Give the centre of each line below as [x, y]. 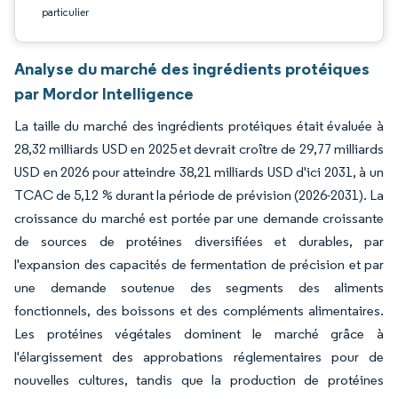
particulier [65, 12]
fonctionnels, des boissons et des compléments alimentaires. [199, 310]
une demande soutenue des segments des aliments [199, 287]
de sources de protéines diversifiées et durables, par [199, 241]
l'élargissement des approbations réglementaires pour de [199, 357]
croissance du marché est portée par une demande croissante [199, 218]
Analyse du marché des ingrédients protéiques [192, 68]
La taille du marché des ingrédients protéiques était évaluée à [199, 126]
